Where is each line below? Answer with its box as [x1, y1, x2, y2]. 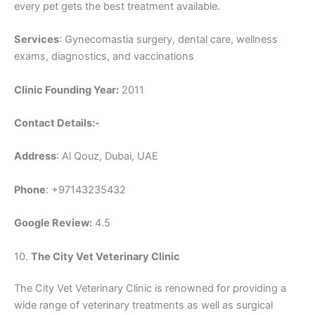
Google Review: [14, 217, 92, 230]
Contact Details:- [14, 117, 100, 130]
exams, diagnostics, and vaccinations [14, 50, 194, 63]
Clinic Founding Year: [14, 83, 119, 96]
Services [14, 33, 59, 46]
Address [14, 150, 56, 163]
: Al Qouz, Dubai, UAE [56, 150, 158, 163]
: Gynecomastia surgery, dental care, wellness [59, 33, 278, 46]
